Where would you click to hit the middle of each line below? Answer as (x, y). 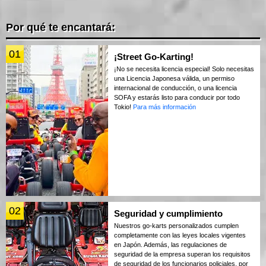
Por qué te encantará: (61, 27)
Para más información (164, 107)
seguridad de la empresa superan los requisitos (182, 254)
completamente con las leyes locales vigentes (180, 235)
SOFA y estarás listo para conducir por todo (177, 97)
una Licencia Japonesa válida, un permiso (174, 78)
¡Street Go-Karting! (154, 56)
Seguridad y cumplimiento (168, 213)
